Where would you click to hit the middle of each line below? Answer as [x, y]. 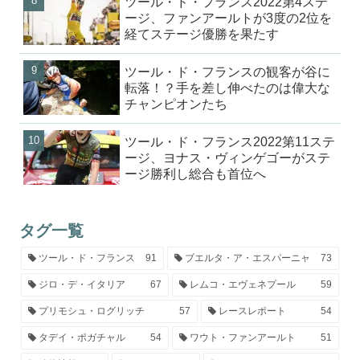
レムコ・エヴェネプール [241, 284]
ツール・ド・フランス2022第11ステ [230, 141]
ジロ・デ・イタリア [81, 284]
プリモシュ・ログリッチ [90, 311]
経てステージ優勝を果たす [202, 34]
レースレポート [251, 311]
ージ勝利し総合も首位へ [196, 174]
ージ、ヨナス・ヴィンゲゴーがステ [228, 157]
